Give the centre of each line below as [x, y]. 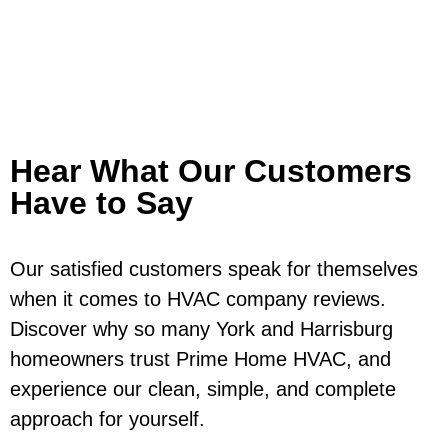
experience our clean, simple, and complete [203, 388]
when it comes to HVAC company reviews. [198, 298]
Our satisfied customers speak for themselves [214, 268]
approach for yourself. [107, 418]
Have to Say [101, 202]
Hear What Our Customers [211, 170]
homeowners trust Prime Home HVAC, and [200, 358]
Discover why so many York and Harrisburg [201, 328]
